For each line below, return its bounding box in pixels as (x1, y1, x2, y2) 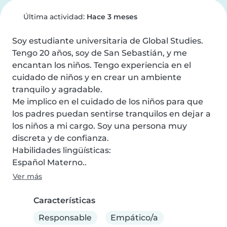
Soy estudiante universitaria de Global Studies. (12, 36, 203, 46)
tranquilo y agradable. (12, 85, 102, 94)
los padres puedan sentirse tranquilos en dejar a (12, 109, 211, 119)
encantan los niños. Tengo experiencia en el (12, 60, 191, 70)
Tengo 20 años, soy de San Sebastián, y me (12, 48, 187, 58)
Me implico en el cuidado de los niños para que (12, 97, 203, 106)
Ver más (13, 172, 42, 181)
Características (33, 196, 95, 205)
